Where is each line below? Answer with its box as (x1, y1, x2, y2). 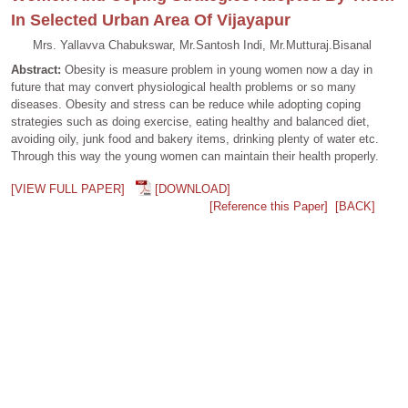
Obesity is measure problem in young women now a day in (65, 63, 372, 76)
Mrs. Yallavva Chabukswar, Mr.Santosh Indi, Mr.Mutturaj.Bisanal (33, 38, 372, 52)
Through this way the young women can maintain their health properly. (11, 149, 379, 163)
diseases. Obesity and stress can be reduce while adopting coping (11, 97, 361, 111)
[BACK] (335, 199, 375, 213)
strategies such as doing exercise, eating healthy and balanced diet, (11, 115, 370, 128)
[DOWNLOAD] (155, 182, 230, 196)
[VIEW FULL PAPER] (11, 182, 125, 196)
